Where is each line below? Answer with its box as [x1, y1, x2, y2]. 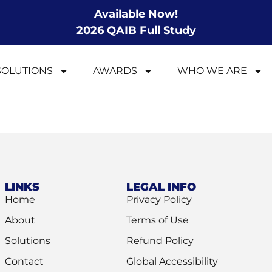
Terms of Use [126, 214, 189, 226]
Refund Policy [126, 234, 194, 246]
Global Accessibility [126, 255, 219, 267]
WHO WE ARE [177, 65, 248, 76]
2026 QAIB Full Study [76, 24, 196, 37]
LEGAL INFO [126, 180, 197, 194]
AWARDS [93, 65, 138, 76]
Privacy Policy [126, 193, 192, 205]
